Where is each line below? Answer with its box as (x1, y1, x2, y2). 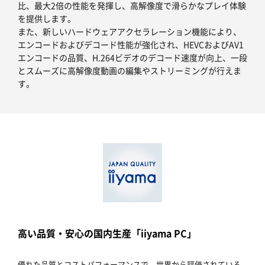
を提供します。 (18, 12, 76, 25)
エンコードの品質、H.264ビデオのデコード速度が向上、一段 (18, 51, 247, 64)
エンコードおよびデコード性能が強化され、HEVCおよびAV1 (18, 38, 244, 51)
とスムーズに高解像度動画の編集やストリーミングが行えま (18, 64, 241, 77)
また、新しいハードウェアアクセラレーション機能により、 (18, 25, 241, 38)
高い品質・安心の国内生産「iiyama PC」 (18, 226, 196, 241)
